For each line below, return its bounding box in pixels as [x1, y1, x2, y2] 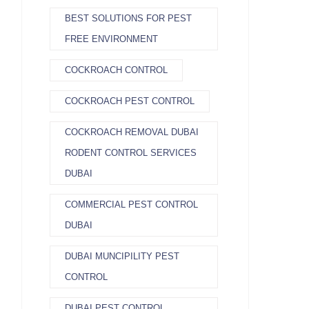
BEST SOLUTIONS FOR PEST [65, 13, 192, 23]
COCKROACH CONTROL [65, 65, 168, 75]
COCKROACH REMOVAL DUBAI [65, 127, 199, 137]
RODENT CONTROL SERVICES [65, 148, 197, 158]
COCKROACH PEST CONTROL [65, 96, 195, 106]
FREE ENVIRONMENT [65, 34, 158, 44]
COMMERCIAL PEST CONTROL [65, 199, 198, 210]
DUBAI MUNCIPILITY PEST [65, 251, 179, 261]
